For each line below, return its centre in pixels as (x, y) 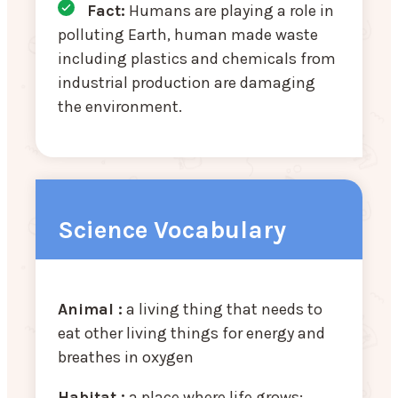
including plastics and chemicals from (197, 58)
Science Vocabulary (172, 229)
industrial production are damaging (187, 82)
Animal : (90, 309)
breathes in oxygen (126, 357)
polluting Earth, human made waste (188, 34)
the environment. (122, 106)
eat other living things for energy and (191, 333)
